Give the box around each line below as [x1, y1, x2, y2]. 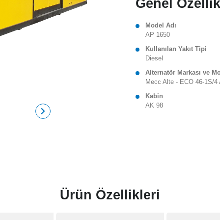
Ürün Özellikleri [60, 187, 160, 202]
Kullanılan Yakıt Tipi [145, 46, 207, 53]
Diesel [145, 55, 164, 62]
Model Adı [145, 22, 177, 29]
